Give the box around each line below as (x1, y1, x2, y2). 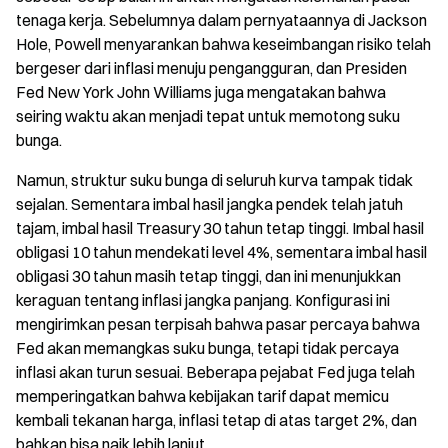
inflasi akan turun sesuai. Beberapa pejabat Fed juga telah (16, 362, 415, 383)
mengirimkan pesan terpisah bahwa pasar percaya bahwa (16, 314, 420, 335)
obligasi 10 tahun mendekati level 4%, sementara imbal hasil (16, 242, 427, 263)
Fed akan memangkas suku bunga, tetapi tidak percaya (16, 338, 399, 359)
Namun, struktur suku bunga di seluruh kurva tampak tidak (16, 170, 413, 191)
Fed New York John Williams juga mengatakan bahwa (16, 82, 386, 103)
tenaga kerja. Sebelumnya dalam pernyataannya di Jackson (16, 10, 427, 31)
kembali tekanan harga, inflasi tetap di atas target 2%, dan (16, 410, 417, 431)
